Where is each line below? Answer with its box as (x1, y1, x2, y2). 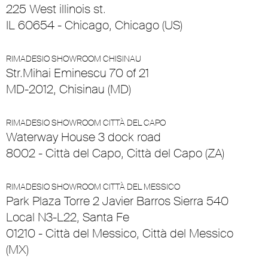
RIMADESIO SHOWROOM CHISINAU (6, 53, 141, 65)
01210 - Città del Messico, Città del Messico (6, 226, 233, 242)
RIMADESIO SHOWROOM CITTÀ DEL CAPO (6, 117, 166, 129)
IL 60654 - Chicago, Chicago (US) (6, 17, 182, 33)
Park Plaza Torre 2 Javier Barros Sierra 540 (6, 193, 229, 209)
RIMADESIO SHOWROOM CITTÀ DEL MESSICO (6, 181, 180, 193)
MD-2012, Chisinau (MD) (6, 81, 131, 98)
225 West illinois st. (6, 1, 106, 17)
